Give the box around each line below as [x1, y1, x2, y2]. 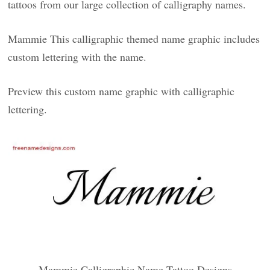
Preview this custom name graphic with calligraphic [8, 84, 235, 98]
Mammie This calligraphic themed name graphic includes [8, 31, 260, 46]
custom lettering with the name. [8, 49, 147, 64]
